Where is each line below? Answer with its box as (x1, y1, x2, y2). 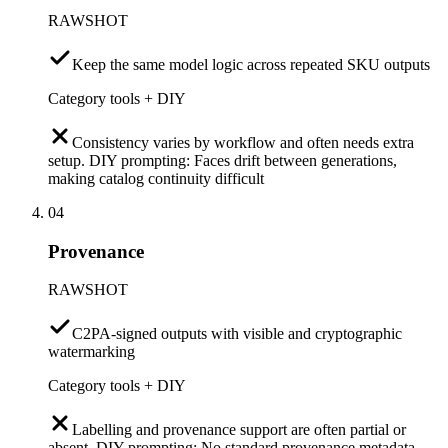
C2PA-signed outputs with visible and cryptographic (72, 325, 402, 343)
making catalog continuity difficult (48, 169, 264, 187)
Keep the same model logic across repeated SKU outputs (72, 55, 430, 73)
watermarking (48, 343, 135, 361)
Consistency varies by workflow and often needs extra (72, 133, 414, 151)
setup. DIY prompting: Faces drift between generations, (48, 151, 397, 169)
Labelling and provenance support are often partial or (72, 421, 406, 439)
